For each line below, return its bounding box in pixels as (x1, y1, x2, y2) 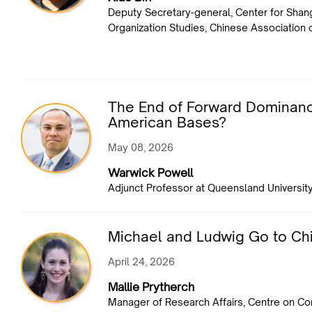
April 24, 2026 (108, 256, 175, 268)
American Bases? (108, 114, 226, 132)
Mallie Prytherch (108, 280, 194, 295)
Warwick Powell (108, 166, 193, 180)
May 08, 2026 (108, 141, 173, 154)
